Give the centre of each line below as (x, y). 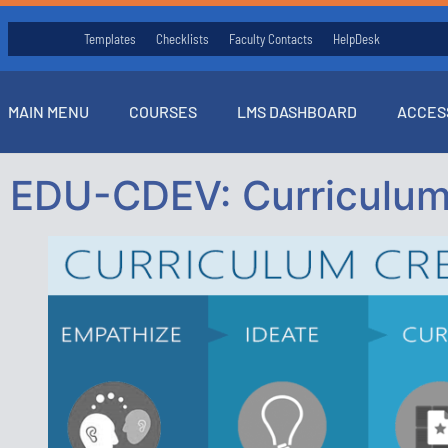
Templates (110, 38)
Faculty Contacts (271, 38)
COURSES (162, 112)
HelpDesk (357, 38)
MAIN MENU (48, 112)
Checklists (183, 38)
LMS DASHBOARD (296, 112)
